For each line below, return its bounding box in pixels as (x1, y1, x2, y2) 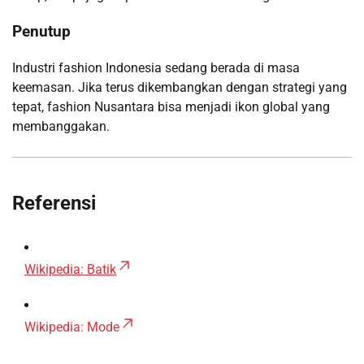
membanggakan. (12, 118, 110, 134)
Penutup (12, 23, 71, 41)
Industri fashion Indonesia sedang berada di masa (12, 59, 300, 76)
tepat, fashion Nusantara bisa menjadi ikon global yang (12, 98, 330, 115)
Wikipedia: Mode (24, 318, 119, 335)
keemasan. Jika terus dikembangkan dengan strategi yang (12, 79, 347, 95)
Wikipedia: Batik (24, 261, 116, 277)
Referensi (12, 191, 96, 214)
